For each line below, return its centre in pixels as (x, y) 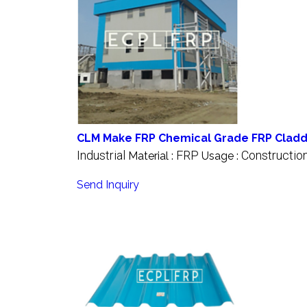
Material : (152, 156)
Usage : (221, 156)
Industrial (101, 155)
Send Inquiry (108, 184)
